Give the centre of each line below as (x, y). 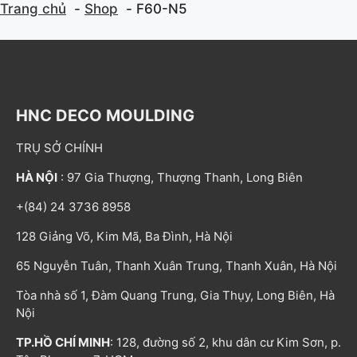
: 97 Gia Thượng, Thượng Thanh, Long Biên (180, 177)
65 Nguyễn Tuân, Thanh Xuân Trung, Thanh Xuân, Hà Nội (177, 265)
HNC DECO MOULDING (105, 115)
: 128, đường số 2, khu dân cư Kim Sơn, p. (226, 342)
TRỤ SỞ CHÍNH (59, 147)
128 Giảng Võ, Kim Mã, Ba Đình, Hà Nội (124, 236)
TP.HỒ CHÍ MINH (63, 342)
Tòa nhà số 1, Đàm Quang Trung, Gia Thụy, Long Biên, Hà (175, 295)
